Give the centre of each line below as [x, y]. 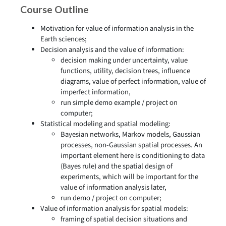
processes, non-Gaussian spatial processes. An [131, 145]
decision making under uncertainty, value [124, 60]
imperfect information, [96, 92]
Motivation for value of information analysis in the [117, 29]
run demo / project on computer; [111, 198]
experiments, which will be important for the [129, 177]
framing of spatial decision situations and [124, 219]
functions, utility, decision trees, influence [125, 71]
